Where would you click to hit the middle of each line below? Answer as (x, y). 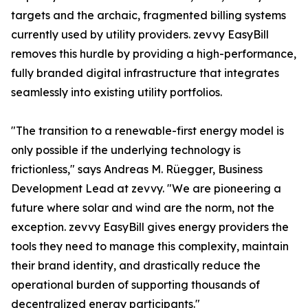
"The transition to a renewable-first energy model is (147, 131)
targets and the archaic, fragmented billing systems (148, 15)
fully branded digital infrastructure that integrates (145, 73)
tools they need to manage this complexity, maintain (150, 246)
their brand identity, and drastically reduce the (136, 266)
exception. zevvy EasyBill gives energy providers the (150, 227)
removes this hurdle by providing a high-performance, (154, 54)
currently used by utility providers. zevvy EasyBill (140, 35)
